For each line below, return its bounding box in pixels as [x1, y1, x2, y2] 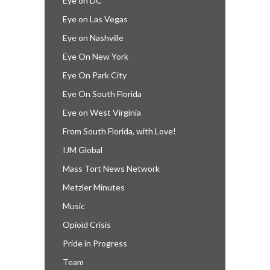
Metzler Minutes [63, 181, 125, 192]
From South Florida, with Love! [63, 125, 176, 136]
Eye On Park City [63, 69, 127, 80]
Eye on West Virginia [63, 107, 141, 118]
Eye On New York [63, 51, 128, 61]
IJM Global [63, 144, 102, 155]
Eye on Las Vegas [63, 13, 128, 24]
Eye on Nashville [63, 32, 124, 43]
